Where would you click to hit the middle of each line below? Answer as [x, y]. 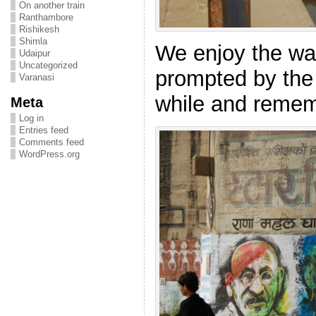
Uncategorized [48, 65]
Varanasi [36, 77]
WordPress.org [49, 154]
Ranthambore [46, 17]
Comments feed [51, 142]
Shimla [33, 41]
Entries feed [43, 130]
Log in [31, 118]
